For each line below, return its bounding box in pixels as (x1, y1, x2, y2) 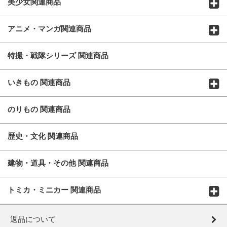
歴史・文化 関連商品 (8, 132, 78, 141)
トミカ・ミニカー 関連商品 (8, 185, 101, 195)
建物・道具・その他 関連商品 (8, 159, 108, 168)
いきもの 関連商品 (8, 78, 70, 87)
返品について (10, 215, 56, 224)
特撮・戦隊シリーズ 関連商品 (8, 51, 108, 60)
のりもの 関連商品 (8, 105, 70, 114)
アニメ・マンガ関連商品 (8, 24, 91, 33)
